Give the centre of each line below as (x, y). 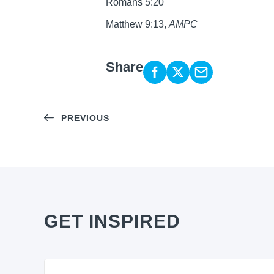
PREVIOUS (85, 118)
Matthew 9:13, (137, 24)
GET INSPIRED (112, 221)
